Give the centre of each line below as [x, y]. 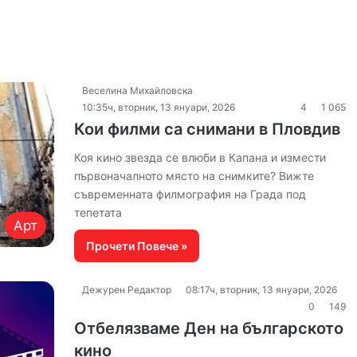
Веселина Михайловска [137, 90]
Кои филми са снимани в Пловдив [207, 129]
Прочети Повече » [136, 246]
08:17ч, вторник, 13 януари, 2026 [261, 290]
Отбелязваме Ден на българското [208, 328]
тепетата [98, 212]
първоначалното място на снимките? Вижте [194, 176]
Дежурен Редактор [126, 290]
